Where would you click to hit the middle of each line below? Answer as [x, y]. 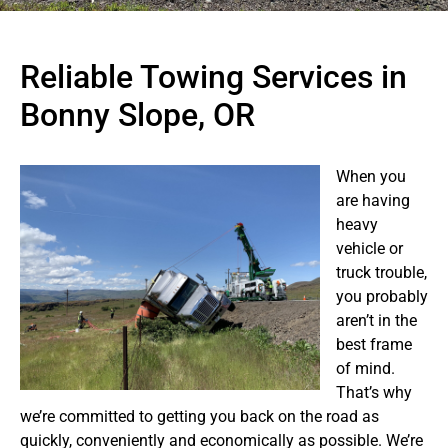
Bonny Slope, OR [137, 115]
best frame [374, 344]
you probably [382, 296]
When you [371, 176]
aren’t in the [376, 320]
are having [373, 200]
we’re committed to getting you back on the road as [199, 416]
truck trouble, [381, 272]
